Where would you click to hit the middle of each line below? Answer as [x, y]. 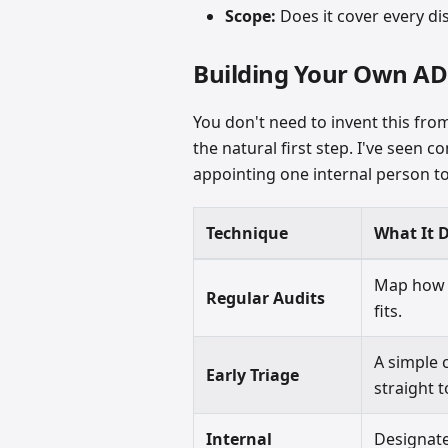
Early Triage [253, 375]
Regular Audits [266, 298]
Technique [247, 233]
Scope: [251, 16]
